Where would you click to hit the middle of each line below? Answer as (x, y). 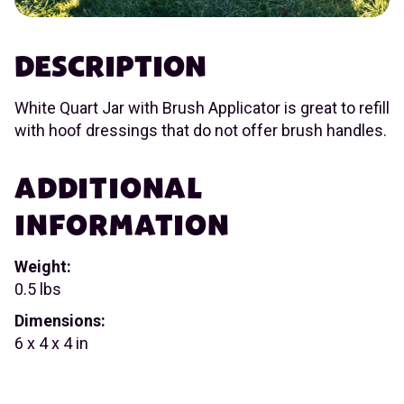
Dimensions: (60, 320)
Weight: (43, 267)
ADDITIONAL (109, 189)
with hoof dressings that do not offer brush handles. (201, 131)
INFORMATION (122, 226)
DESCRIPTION (110, 68)
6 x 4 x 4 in (51, 343)
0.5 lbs (38, 289)
